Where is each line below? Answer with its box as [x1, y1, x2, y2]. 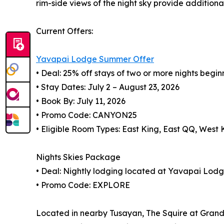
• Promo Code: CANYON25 [36, 110, 137, 120]
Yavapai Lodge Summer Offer [36, 54, 154, 64]
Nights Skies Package [36, 152, 120, 162]
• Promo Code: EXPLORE [36, 180, 130, 190]
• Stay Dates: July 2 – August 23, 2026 [36, 82, 179, 92]
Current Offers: [36, 26, 93, 36]
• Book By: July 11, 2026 [36, 96, 125, 106]
